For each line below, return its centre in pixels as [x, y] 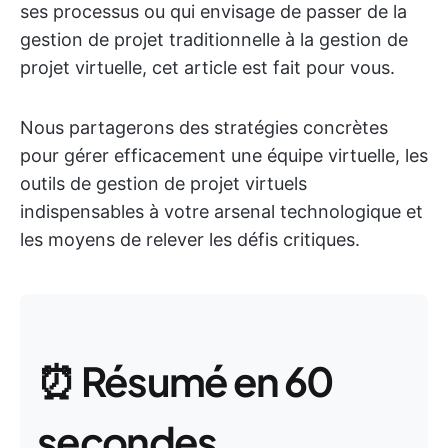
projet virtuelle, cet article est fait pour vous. [207, 67]
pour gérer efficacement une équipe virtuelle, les [224, 155]
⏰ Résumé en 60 [185, 380]
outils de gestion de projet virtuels [163, 183]
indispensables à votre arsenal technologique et [221, 211]
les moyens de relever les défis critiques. [190, 239]
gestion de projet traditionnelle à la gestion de [214, 39]
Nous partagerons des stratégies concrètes [204, 127]
